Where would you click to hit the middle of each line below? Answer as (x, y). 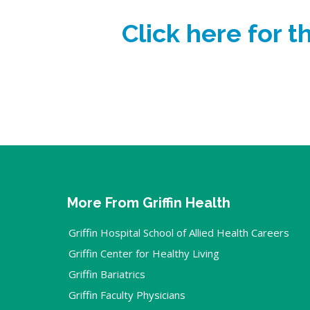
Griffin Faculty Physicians (127, 294)
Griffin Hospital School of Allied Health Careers (179, 232)
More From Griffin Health (149, 202)
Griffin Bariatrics (107, 274)
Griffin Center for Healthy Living (144, 253)
